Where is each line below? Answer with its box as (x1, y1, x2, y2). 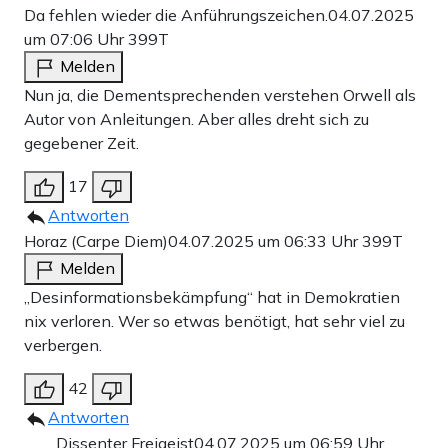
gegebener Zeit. (24, 133, 139, 154)
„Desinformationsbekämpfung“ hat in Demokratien (24, 287, 400, 308)
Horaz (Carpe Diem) (24, 231, 168, 252)
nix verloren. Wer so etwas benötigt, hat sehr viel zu (24, 311, 405, 332)
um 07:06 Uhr (24, 29, 128, 50)
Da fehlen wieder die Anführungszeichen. (24, 5, 328, 26)
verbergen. (24, 335, 102, 356)
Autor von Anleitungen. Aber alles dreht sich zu (24, 109, 369, 130)
